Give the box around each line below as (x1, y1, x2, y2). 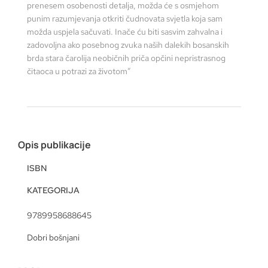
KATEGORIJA (27, 185, 80, 196)
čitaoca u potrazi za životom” (27, 65, 131, 77)
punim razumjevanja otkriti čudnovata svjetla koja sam (27, 13, 223, 24)
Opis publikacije (18, 138, 91, 152)
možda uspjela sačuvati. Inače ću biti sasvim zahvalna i (27, 26, 223, 37)
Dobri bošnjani (27, 232, 80, 243)
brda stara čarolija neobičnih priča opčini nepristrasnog (27, 52, 226, 63)
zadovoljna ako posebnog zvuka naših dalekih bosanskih (27, 39, 229, 50)
